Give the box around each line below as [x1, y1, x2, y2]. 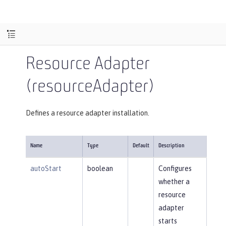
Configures [158, 164, 192, 173]
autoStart [30, 164, 62, 173]
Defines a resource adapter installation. [26, 108, 149, 117]
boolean [87, 164, 113, 173]
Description [158, 143, 185, 149]
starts [158, 216, 177, 225]
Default [132, 143, 149, 149]
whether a [158, 177, 190, 186]
